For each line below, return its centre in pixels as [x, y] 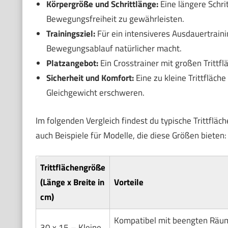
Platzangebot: [72, 63]
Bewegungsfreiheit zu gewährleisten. [115, 19]
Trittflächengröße [73, 168]
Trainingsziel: [70, 34]
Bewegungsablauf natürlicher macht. [114, 49]
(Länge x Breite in [72, 182]
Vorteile [129, 182]
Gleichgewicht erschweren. [95, 93]
